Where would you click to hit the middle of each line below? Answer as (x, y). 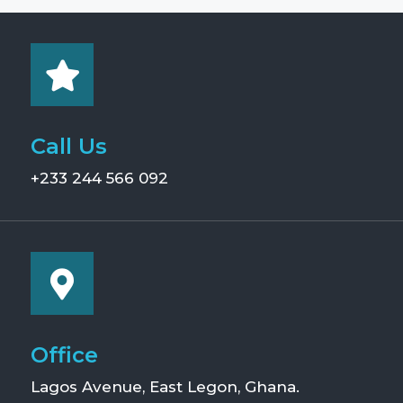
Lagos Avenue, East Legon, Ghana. (165, 387)
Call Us (69, 146)
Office (64, 355)
